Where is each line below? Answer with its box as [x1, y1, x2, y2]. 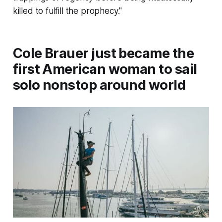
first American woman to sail [12, 61, 197, 78]
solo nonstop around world [12, 77, 186, 94]
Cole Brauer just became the [12, 45, 194, 62]
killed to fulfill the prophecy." [12, 6, 122, 16]
